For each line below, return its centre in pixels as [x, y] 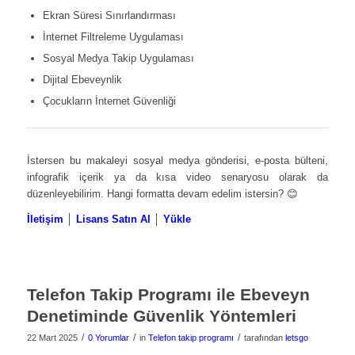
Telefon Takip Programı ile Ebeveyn [168, 294]
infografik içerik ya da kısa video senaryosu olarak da [177, 177]
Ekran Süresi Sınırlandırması [109, 15]
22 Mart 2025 [52, 337]
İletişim [45, 219]
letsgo [296, 337]
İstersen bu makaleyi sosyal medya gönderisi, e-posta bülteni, [177, 160]
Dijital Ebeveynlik [82, 79]
